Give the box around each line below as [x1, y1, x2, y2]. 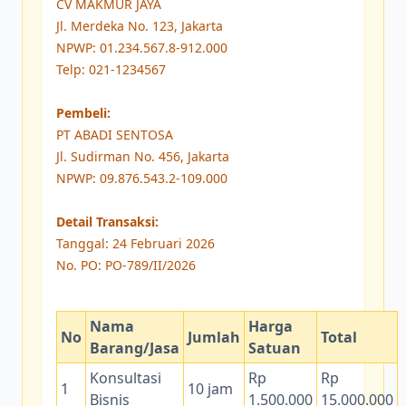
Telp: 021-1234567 [56, 61, 166, 79]
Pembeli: [56, 104, 111, 122]
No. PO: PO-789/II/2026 [56, 256, 196, 275]
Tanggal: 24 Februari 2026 [56, 235, 215, 253]
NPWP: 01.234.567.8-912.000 [56, 39, 227, 57]
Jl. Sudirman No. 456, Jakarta [56, 148, 229, 166]
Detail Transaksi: [56, 213, 159, 231]
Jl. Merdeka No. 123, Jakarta [56, 17, 223, 35]
